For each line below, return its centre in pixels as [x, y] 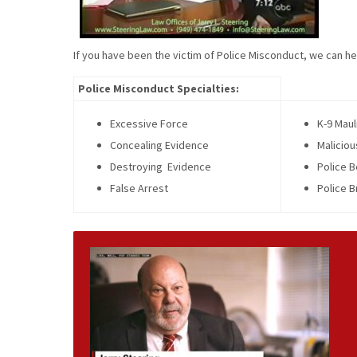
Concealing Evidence [159, 145]
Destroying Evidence [161, 167]
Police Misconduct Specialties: [159, 89]
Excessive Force [149, 124]
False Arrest [139, 188]
